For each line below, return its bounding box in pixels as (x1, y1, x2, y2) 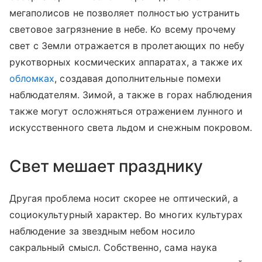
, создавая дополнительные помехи (54, 72, 221, 84)
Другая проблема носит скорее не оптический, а (9, 192, 239, 204)
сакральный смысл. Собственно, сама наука (9, 241, 217, 253)
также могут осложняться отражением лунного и (9, 105, 243, 117)
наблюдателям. (9, 88, 82, 101)
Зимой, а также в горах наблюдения (82, 88, 253, 101)
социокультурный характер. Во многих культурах (9, 208, 243, 220)
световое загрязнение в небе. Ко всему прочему (9, 23, 236, 35)
